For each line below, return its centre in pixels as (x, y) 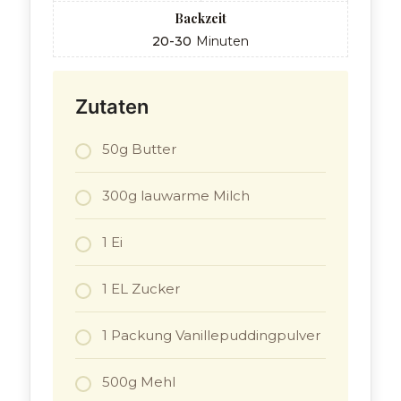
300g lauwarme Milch (176, 196)
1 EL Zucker (141, 289)
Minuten (222, 42)
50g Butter (140, 149)
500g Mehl (139, 382)
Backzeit (200, 19)
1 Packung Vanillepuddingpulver (212, 336)
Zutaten (112, 107)
